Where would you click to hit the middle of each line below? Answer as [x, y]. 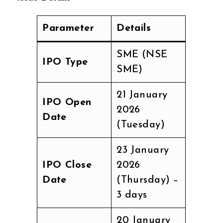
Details [134, 28]
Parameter [68, 28]
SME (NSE [142, 55]
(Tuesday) [141, 125]
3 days [132, 195]
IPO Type [65, 62]
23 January [143, 150]
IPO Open [67, 102]
